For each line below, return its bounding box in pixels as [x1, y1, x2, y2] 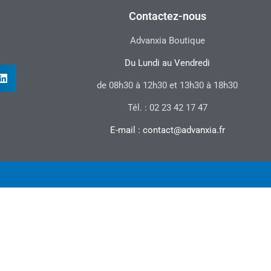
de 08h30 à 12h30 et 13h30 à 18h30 [97, 80, 238, 91]
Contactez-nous [128, 10, 206, 23]
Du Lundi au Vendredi [125, 57, 211, 69]
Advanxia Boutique [129, 35, 205, 47]
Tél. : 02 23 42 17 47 [127, 102, 207, 114]
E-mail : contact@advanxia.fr [109, 125, 225, 136]
